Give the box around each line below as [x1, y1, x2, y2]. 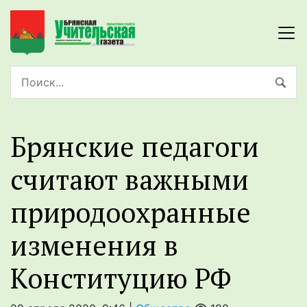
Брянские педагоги [10, 128, 259, 165]
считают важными [10, 161, 249, 198]
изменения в [10, 227, 178, 264]
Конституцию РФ [10, 260, 232, 297]
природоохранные [10, 194, 251, 231]
